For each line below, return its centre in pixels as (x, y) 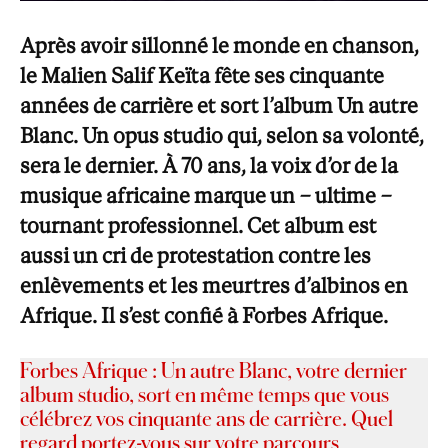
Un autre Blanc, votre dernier (282, 370)
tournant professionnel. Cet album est (198, 226)
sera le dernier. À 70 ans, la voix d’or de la (209, 166)
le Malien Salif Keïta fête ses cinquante (202, 76)
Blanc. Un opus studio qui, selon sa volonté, (222, 136)
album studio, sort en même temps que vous (204, 394)
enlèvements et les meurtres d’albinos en (214, 286)
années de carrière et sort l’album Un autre (219, 106)
